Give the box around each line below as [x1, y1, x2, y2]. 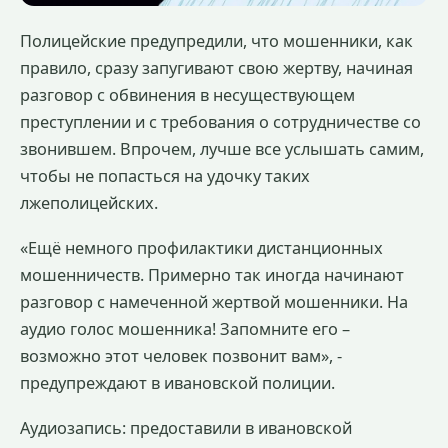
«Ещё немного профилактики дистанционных [20, 236, 383, 259]
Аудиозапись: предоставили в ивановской [20, 416, 352, 439]
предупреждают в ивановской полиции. [20, 371, 335, 394]
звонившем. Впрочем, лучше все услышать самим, [20, 138, 424, 160]
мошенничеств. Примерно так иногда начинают [20, 263, 404, 286]
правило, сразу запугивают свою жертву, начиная [20, 57, 413, 79]
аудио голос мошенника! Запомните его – [20, 317, 350, 340]
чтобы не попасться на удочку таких [20, 165, 310, 187]
